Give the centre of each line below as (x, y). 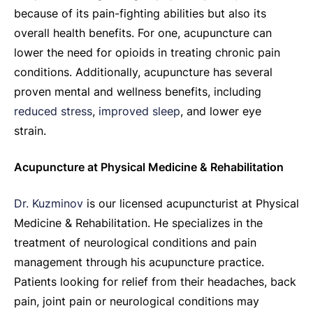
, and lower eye (221, 111)
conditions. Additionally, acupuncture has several (143, 72)
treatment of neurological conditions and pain (135, 242)
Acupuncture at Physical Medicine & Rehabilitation (149, 167)
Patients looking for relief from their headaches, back (155, 281)
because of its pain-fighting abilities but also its (140, 13)
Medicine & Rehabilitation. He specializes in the (138, 223)
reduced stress (53, 111)
